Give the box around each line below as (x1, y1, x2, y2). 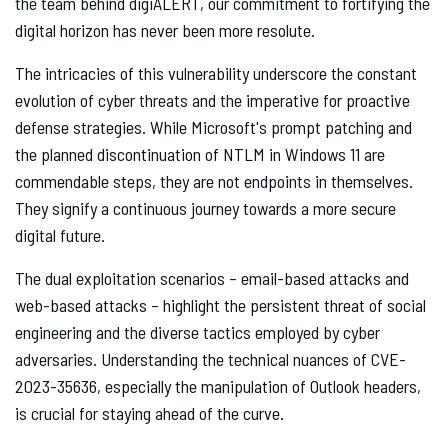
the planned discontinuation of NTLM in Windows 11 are (15, 143, 385, 166)
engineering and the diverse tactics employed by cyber (15, 321, 380, 344)
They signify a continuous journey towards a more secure (15, 197, 396, 220)
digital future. (15, 224, 105, 247)
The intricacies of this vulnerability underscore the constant (15, 62, 417, 85)
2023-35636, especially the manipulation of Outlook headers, (15, 375, 421, 398)
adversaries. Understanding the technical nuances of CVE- (15, 348, 406, 371)
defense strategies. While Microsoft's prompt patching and (15, 116, 412, 139)
